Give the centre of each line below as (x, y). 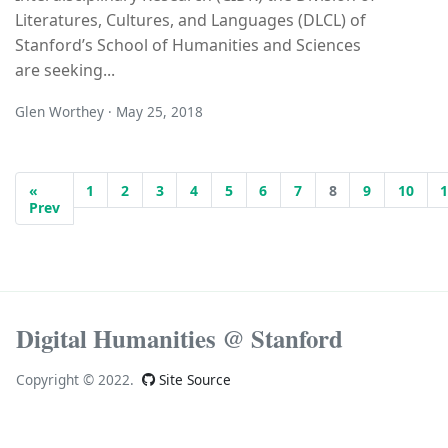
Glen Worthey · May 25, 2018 (109, 111)
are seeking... (65, 69)
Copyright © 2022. (75, 380)
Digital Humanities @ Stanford (179, 338)
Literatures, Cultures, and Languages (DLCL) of (190, 19)
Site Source (193, 380)
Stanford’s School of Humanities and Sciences (188, 44)
